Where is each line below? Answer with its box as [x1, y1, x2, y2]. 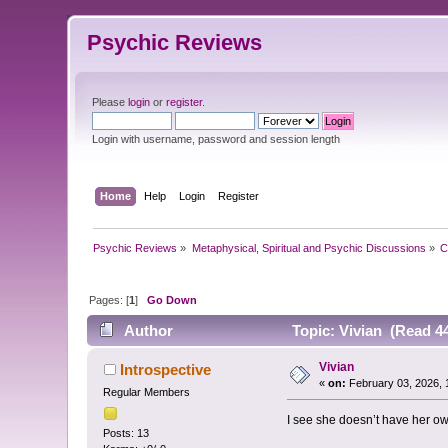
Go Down [147, 293, 198, 306]
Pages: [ [89, 293, 130, 306]
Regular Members [103, 386, 191, 399]
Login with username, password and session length [92, 133, 341, 145]
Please [92, 96, 129, 108]
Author [123, 322, 173, 340]
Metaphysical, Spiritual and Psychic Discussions [191, 241, 426, 254]
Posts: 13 [103, 426, 150, 439]
